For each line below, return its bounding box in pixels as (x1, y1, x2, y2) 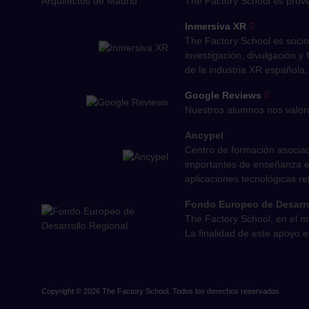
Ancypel (185, 129, 223, 141)
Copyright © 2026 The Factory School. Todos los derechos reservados (41, 286, 279, 295)
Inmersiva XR (185, 20, 249, 32)
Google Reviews (185, 89, 264, 101)
